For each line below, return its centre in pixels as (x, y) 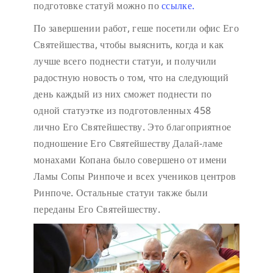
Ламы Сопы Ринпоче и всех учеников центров (135, 176)
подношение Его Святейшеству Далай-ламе (128, 143)
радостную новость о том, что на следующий (131, 77)
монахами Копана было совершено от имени (130, 159)
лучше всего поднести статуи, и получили (125, 61)
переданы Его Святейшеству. (97, 209)
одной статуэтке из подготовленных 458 (122, 110)
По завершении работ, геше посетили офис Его (136, 28)
